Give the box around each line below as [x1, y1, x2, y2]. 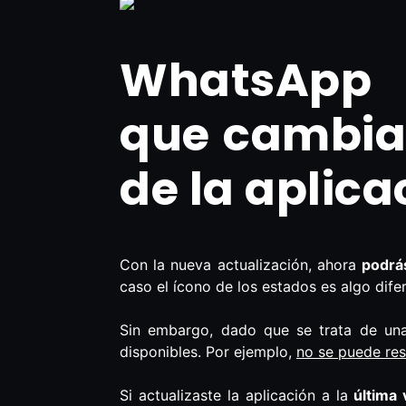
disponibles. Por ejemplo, [120, 343, 296, 361]
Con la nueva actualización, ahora [120, 256, 362, 274]
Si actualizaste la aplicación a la [120, 386, 348, 404]
